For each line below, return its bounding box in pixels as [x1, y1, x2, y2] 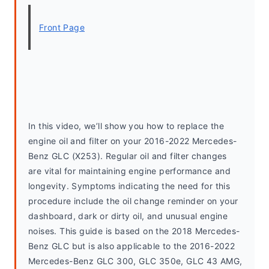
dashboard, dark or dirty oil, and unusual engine [28, 211, 228, 221]
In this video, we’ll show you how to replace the [28, 121, 225, 131]
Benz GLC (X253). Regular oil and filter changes [28, 151, 227, 161]
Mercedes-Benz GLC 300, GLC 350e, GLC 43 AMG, [28, 256, 243, 266]
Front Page [39, 22, 85, 32]
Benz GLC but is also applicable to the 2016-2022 [28, 241, 235, 251]
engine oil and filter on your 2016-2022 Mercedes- [28, 136, 237, 146]
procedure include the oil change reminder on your [28, 196, 238, 206]
